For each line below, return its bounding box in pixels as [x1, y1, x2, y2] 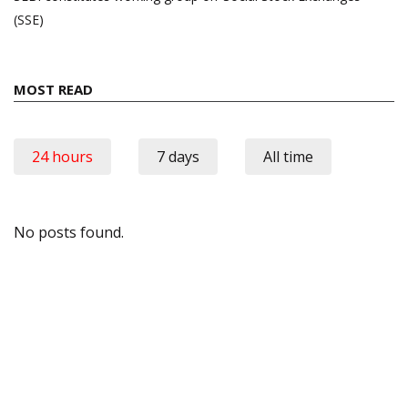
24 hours [32, 147, 93, 168]
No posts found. [14, 222, 124, 243]
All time [263, 147, 313, 168]
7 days [157, 147, 199, 168]
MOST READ [14, 80, 93, 99]
